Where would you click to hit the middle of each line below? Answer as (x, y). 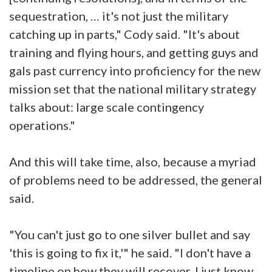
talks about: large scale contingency (107, 107)
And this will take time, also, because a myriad (133, 162)
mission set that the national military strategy (133, 89)
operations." (42, 125)
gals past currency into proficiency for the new (135, 71)
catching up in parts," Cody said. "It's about (124, 34)
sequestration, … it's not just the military (119, 16)
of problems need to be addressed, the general (136, 180)
